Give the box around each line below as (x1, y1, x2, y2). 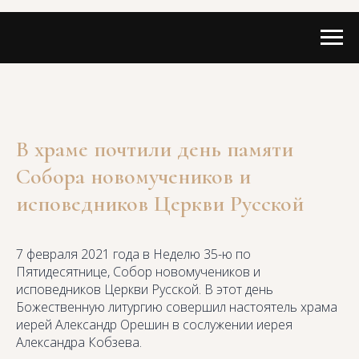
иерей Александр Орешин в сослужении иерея (16, 316, 292, 333)
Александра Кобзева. (16, 333, 142, 351)
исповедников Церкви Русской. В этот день (16, 280, 273, 298)
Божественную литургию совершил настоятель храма (16, 298, 337, 316)
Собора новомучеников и (16, 163, 251, 190)
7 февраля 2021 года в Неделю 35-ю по (16, 245, 251, 263)
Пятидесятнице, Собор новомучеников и (16, 263, 260, 280)
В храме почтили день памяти (16, 135, 293, 163)
